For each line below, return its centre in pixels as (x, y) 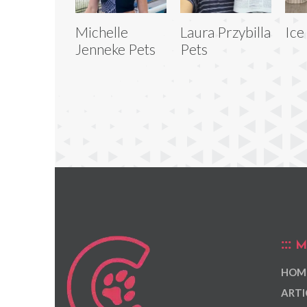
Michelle (102, 32)
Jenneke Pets (115, 49)
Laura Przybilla (225, 32)
